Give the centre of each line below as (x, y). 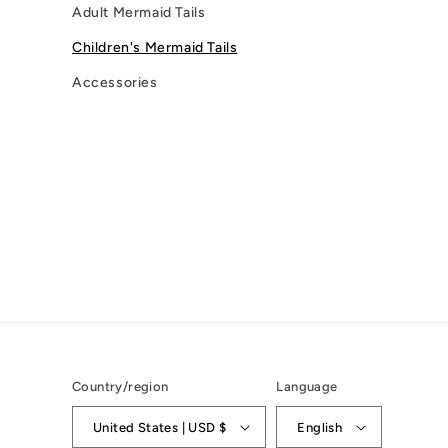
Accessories (115, 82)
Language (307, 386)
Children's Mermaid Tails (155, 47)
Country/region (120, 386)
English (320, 427)
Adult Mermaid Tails (139, 12)
